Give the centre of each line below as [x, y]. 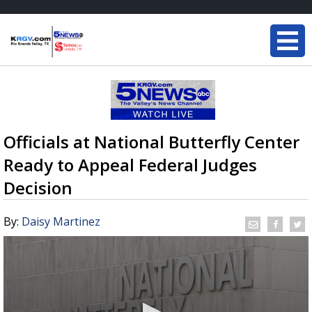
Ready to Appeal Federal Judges [130, 165]
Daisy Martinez [61, 221]
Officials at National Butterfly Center [151, 142]
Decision [38, 188]
